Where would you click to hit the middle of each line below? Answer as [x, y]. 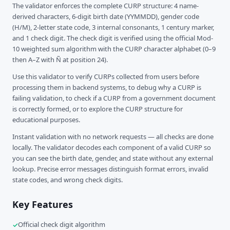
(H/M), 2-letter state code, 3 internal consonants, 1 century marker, [113, 27]
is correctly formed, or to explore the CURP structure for [98, 109]
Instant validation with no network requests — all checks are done [113, 136]
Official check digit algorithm [62, 224]
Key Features [43, 204]
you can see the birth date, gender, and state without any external [113, 158]
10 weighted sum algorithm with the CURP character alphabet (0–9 [114, 49]
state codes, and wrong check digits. [68, 179]
